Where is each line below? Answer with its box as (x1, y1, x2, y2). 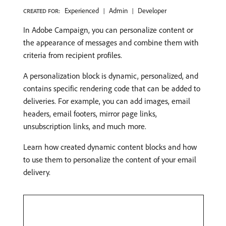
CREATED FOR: (23, 7, 60, 15)
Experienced (65, 6, 99, 15)
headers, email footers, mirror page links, (23, 108, 157, 119)
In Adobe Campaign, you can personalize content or (23, 25, 193, 35)
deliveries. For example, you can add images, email (23, 96, 190, 106)
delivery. (23, 167, 50, 177)
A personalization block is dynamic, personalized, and (23, 71, 198, 81)
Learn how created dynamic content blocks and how (23, 142, 197, 152)
